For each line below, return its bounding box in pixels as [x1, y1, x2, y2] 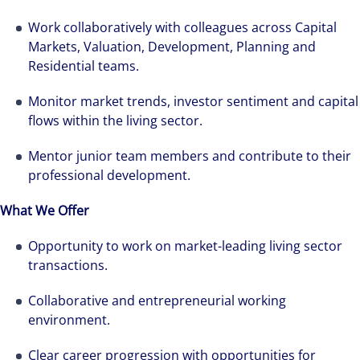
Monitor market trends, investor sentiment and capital [28, 92, 358, 110]
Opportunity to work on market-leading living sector [28, 237, 342, 255]
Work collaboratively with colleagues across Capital [28, 18, 337, 36]
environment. [28, 311, 110, 329]
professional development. [28, 166, 190, 184]
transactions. [28, 256, 108, 274]
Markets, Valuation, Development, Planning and [28, 38, 316, 55]
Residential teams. [28, 57, 139, 75]
